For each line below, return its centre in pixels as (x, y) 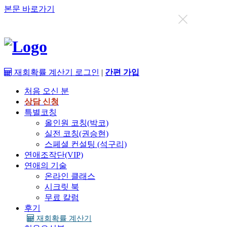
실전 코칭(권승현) (77, 133)
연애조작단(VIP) (54, 155)
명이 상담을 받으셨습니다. (124, 21)
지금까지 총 (31, 21)
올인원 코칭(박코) (77, 123)
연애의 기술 (46, 165)
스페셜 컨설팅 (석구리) (86, 144)
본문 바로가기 (29, 9)
